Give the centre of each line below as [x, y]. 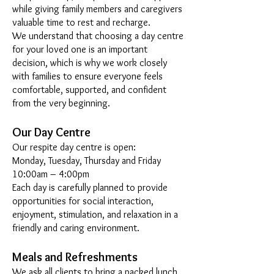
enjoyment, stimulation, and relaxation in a [95, 214]
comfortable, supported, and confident [89, 90]
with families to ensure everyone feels [87, 76]
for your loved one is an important [80, 49]
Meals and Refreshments [75, 257]
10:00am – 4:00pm [51, 174]
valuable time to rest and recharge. [81, 22]
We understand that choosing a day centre [98, 36]
